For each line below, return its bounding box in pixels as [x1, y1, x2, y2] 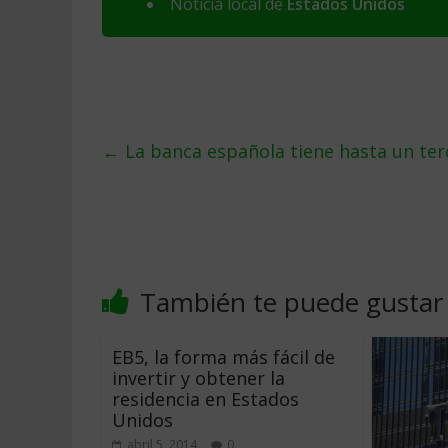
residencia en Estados [112, 387, 299, 411]
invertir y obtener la [112, 366, 285, 390]
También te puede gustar [140, 284, 443, 320]
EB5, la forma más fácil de [112, 345, 335, 369]
